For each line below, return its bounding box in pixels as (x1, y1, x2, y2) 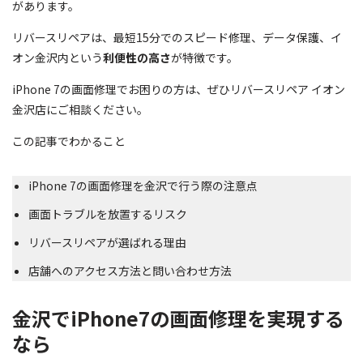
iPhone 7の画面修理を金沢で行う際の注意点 (28, 177, 258, 194)
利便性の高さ (103, 49, 171, 66)
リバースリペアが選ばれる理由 (28, 233, 186, 250)
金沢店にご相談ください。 (12, 100, 148, 117)
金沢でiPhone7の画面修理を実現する (12, 303, 344, 332)
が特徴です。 (171, 49, 238, 66)
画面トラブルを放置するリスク (28, 205, 187, 222)
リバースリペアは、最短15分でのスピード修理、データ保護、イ (12, 28, 342, 45)
